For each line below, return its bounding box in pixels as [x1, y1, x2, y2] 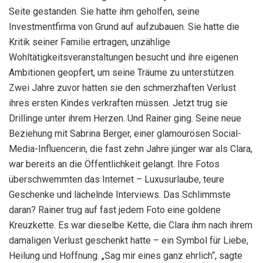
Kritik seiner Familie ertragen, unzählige [9, 36, 170, 48]
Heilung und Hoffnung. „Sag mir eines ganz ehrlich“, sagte [9, 249, 242, 261]
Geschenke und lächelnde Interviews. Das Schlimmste [9, 188, 231, 200]
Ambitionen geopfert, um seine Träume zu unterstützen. [9, 66, 235, 78]
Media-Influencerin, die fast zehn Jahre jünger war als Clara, [9, 143, 252, 154]
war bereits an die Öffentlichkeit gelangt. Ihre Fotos [9, 158, 220, 170]
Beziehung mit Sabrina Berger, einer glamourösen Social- [9, 127, 241, 139]
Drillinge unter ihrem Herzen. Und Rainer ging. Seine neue [9, 112, 241, 124]
